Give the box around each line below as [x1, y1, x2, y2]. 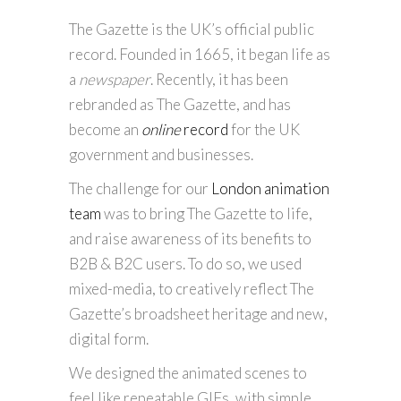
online [141, 119, 181, 139]
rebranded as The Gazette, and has [69, 94, 291, 114]
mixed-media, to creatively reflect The [69, 278, 314, 298]
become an [69, 119, 141, 139]
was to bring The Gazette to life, [101, 203, 312, 223]
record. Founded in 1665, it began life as [69, 44, 330, 64]
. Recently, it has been [150, 69, 288, 89]
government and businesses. [69, 144, 253, 164]
